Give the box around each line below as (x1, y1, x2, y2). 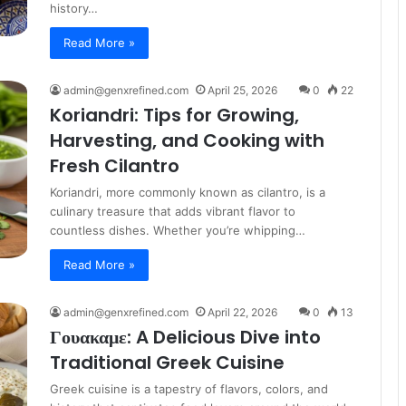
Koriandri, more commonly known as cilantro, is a (50, 185, 325, 200)
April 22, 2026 (208, 305, 277, 320)
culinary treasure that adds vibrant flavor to (50, 204, 295, 219)
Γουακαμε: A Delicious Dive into (50, 324, 321, 351)
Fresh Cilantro (50, 153, 179, 179)
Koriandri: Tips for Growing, (50, 102, 299, 129)
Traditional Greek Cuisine (50, 350, 285, 376)
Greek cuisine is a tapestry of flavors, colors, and (50, 382, 328, 397)
